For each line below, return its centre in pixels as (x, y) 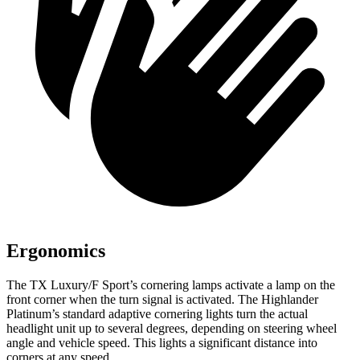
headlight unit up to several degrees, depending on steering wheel (172, 329)
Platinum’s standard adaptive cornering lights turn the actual (157, 314)
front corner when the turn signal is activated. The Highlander (162, 300)
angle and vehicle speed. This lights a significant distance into (162, 343)
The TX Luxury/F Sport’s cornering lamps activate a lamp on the (171, 285)
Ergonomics (56, 251)
